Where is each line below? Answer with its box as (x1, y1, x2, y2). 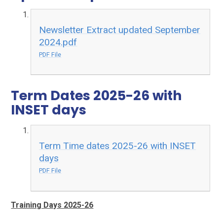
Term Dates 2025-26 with (11, 86, 183, 105)
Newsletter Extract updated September (39, 24, 201, 36)
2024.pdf (39, 36, 77, 48)
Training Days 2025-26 (11, 200, 94, 210)
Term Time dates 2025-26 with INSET (39, 140, 196, 151)
